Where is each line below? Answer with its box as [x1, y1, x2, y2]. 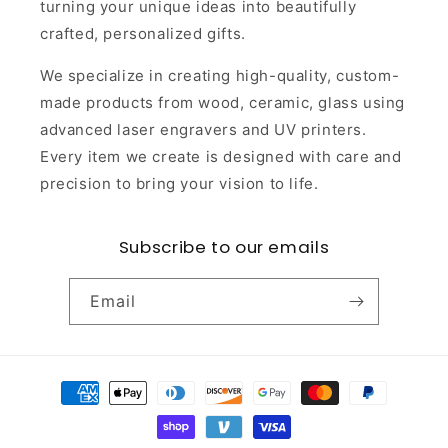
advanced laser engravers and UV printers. [40, 120, 367, 140]
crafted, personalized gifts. [40, 24, 246, 44]
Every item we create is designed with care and [40, 147, 402, 167]
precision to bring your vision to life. [40, 174, 319, 194]
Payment [34, 374, 101, 394]
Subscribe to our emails [118, 235, 330, 260]
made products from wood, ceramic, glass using [40, 93, 406, 113]
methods [34, 401, 101, 421]
